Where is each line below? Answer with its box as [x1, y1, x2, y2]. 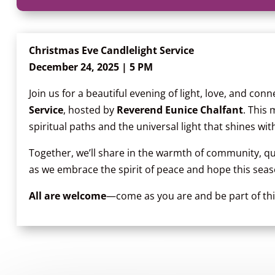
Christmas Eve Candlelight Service [28, 43, 194, 57]
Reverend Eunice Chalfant [116, 103, 243, 117]
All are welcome [28, 188, 106, 203]
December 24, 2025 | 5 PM [28, 60, 153, 74]
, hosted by [63, 103, 117, 117]
